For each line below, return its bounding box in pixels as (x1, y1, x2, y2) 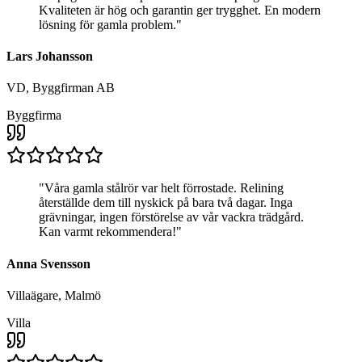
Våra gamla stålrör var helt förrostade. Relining (44, 181, 284, 196)
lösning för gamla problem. (39, 17, 176, 32)
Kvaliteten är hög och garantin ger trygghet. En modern (39, 2, 321, 17)
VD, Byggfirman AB (6, 81, 115, 95)
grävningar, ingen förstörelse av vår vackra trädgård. (39, 210, 304, 225)
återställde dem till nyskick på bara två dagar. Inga (39, 196, 293, 210)
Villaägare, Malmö (6, 288, 101, 302)
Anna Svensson (6, 256, 90, 271)
